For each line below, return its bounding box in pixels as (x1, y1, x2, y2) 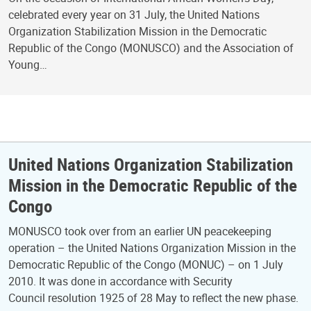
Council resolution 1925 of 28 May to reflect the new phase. (8, 290, 299, 305)
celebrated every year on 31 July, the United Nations (8, 7, 260, 23)
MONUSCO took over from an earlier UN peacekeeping (8, 224, 271, 239)
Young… (8, 57, 47, 73)
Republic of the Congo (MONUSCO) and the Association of (8, 40, 294, 56)
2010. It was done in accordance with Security (8, 274, 233, 289)
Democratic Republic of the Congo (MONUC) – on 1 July (8, 257, 283, 272)
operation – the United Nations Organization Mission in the (8, 240, 296, 255)
